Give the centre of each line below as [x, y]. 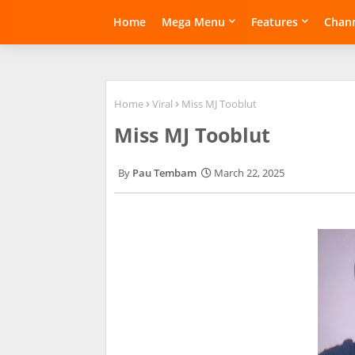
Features [275, 22]
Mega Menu [193, 22]
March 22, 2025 [249, 173]
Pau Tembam [164, 173]
